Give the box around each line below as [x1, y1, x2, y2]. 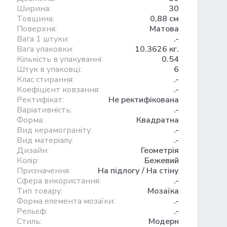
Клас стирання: [16, 74, 74, 85]
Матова [149, 23, 179, 34]
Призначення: [16, 165, 70, 176]
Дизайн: [16, 145, 49, 156]
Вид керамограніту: [16, 125, 92, 136]
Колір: [16, 155, 39, 166]
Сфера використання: [16, 175, 101, 186]
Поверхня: [16, 23, 57, 34]
